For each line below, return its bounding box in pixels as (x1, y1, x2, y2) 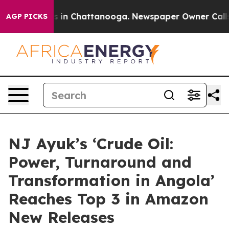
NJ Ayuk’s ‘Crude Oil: (8, 134, 173, 153)
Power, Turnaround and (8, 152, 192, 172)
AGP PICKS (6, 12, 48, 21)
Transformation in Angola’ (8, 171, 215, 190)
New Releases (8, 208, 114, 227)
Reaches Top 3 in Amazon (8, 189, 209, 209)
